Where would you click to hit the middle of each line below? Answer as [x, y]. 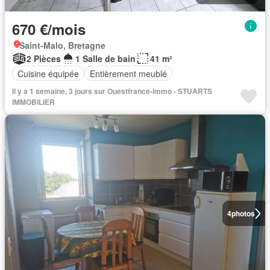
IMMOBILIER [33, 102]
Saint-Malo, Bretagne [62, 45]
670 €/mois [49, 29]
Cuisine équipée [48, 73]
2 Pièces [44, 58]
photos [243, 213]
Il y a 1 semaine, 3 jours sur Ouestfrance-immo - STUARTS [112, 91]
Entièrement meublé [128, 73]
